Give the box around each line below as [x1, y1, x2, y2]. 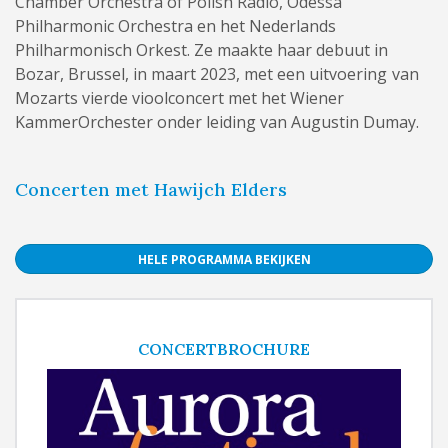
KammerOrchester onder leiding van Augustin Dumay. [15, 110, 420, 133]
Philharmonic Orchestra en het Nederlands [15, 14, 337, 37]
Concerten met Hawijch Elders [15, 177, 288, 201]
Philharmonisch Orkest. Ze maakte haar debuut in [15, 38, 389, 61]
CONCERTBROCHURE [138, 338, 310, 359]
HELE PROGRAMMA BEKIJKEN [137, 250, 311, 268]
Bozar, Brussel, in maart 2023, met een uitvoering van [15, 62, 419, 85]
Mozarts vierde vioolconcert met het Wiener [15, 86, 345, 109]
